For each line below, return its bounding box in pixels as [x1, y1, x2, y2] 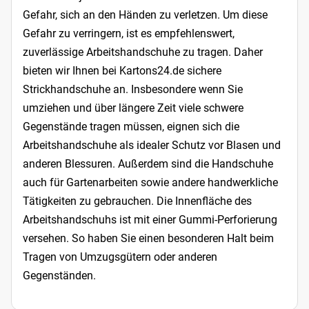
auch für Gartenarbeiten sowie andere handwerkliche [23, 176, 278, 190]
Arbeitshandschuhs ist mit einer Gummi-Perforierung [23, 213, 277, 227]
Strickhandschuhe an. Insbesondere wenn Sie [23, 83, 243, 97]
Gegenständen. [23, 269, 96, 283]
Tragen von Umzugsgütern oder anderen [23, 250, 217, 264]
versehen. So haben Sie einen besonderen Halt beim [23, 232, 274, 246]
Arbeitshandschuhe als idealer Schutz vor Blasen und [23, 139, 281, 152]
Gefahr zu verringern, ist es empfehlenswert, [23, 27, 235, 41]
